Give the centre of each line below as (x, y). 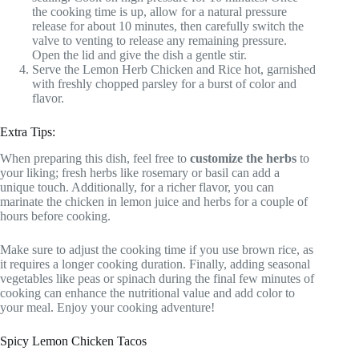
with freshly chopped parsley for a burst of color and (164, 83)
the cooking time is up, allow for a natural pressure (159, 11)
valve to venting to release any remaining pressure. (159, 40)
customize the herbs (243, 158)
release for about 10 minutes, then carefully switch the (168, 26)
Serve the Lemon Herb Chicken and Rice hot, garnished (174, 69)
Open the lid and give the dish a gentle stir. (139, 54)
